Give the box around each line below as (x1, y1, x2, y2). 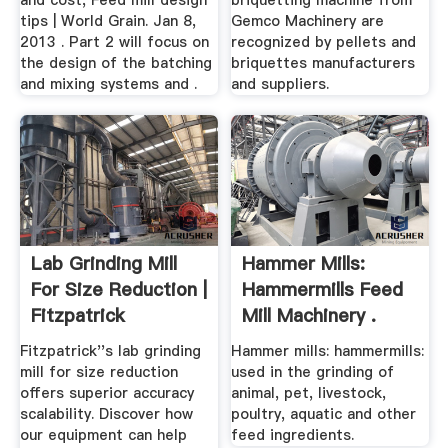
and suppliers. (231, 74, 330, 95)
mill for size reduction (19, 361, 178, 382)
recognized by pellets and (231, 32, 417, 53)
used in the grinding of (231, 361, 395, 382)
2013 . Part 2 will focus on (19, 32, 209, 53)
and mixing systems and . (19, 74, 197, 95)
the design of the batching (19, 53, 212, 74)
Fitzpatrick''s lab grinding (19, 340, 201, 361)
